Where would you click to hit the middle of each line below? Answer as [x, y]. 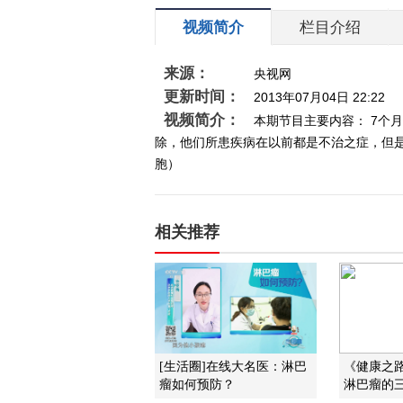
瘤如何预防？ [197, 385]
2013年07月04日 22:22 [319, 97]
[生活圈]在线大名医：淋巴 [233, 367]
